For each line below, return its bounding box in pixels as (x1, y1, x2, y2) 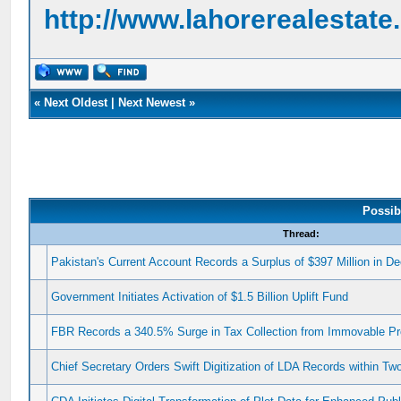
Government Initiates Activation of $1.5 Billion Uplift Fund (51, 290, 349, 303)
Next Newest (118, 96, 186, 109)
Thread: (282, 228, 320, 239)
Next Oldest (44, 96, 108, 109)
